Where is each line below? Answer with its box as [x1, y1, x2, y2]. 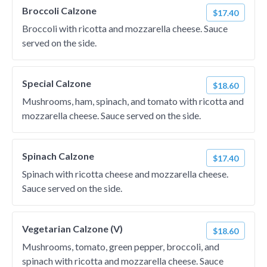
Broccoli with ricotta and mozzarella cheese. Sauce [22, 23, 228, 34]
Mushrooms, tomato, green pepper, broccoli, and [22, 241, 219, 252]
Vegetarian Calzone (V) [22, 223, 123, 234]
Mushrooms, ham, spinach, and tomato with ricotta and [22, 95, 244, 107]
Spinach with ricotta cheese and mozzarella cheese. [22, 168, 228, 179]
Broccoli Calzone [22, 5, 97, 16]
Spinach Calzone [22, 150, 94, 162]
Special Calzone [22, 77, 91, 89]
